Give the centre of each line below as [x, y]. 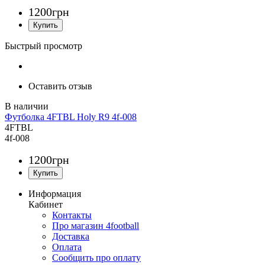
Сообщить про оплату [96, 258]
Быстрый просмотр [43, 46]
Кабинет [46, 205]
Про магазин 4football [96, 226]
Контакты [72, 215]
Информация [55, 194]
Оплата [67, 247]
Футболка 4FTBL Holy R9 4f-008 [71, 117]
